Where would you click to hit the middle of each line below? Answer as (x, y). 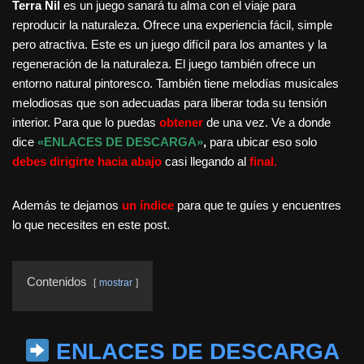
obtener (181, 122)
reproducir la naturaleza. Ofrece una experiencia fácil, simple (172, 24)
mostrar (116, 282)
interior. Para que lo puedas (86, 122)
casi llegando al (206, 161)
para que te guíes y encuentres (259, 205)
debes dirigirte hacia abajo (87, 161)
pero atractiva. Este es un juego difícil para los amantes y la (169, 44)
